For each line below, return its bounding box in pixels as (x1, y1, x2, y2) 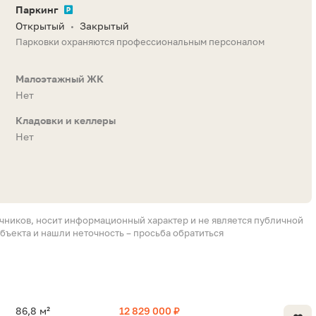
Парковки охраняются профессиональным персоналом (16, 36, 265, 48)
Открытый (16, 20, 65, 32)
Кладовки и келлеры (16, 114, 116, 127)
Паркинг (16, 4, 59, 16)
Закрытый (80, 20, 129, 32)
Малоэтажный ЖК (16, 73, 104, 85)
